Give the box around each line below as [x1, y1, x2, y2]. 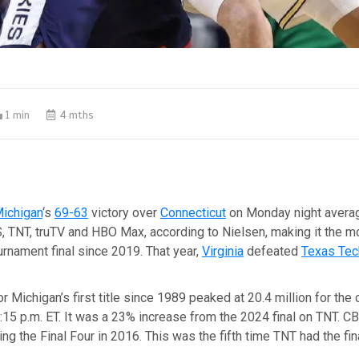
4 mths [56, 109, 94, 123]
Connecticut [159, 205, 226, 221]
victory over [87, 205, 160, 221]
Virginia [201, 244, 244, 260]
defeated [243, 244, 301, 260]
